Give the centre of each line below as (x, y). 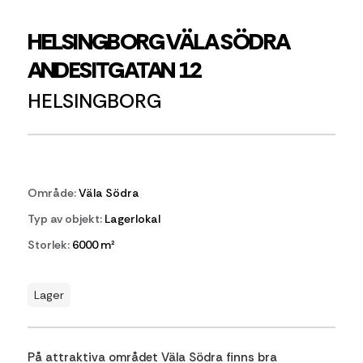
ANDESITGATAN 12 (114, 70)
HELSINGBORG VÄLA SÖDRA (158, 42)
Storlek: (48, 245)
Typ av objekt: (64, 219)
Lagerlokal (131, 219)
